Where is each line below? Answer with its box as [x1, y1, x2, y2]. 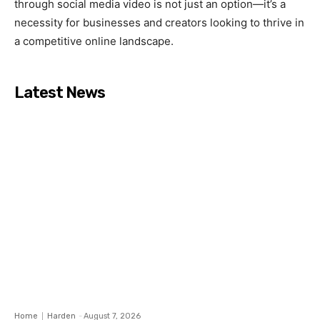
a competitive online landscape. [14, 34, 174, 48]
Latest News [14, 82, 105, 102]
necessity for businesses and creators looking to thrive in [14, 15, 304, 29]
